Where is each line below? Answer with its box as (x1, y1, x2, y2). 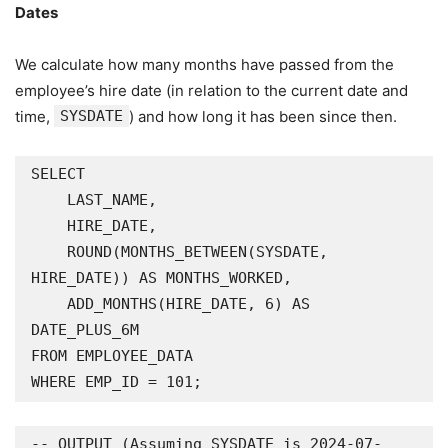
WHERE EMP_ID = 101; (31, 373, 202, 391)
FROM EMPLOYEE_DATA (31, 347, 193, 365)
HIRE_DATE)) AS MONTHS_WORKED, (31, 269, 292, 287)
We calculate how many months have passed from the (15, 55, 394, 74)
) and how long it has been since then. (129, 107, 397, 126)
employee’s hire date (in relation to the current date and (15, 81, 408, 100)
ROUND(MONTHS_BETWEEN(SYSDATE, (31, 243, 67, 261)
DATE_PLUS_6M (31, 321, 139, 339)
